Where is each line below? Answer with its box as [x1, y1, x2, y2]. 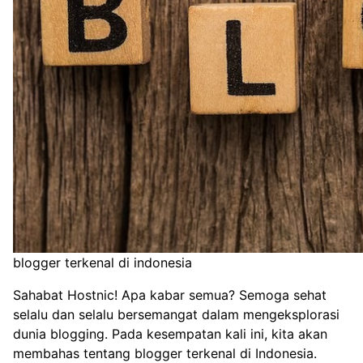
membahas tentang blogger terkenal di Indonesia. [13, 344, 317, 361]
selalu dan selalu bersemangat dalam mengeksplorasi [13, 305, 340, 322]
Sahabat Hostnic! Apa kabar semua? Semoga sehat [13, 286, 327, 303]
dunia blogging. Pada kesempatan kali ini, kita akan [13, 325, 327, 342]
